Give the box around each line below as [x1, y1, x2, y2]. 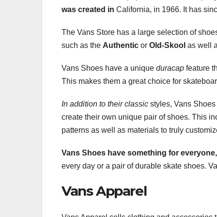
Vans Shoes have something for [62, 149, 179, 157]
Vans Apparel [62, 183, 147, 200]
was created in [62, 5, 114, 14]
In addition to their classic [62, 100, 148, 108]
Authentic [103, 41, 139, 50]
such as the [62, 41, 103, 50]
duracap [156, 64, 184, 73]
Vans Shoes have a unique [62, 64, 156, 73]
